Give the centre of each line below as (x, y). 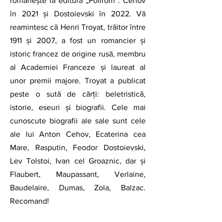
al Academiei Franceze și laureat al (78, 67)
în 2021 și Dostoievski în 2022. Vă (78, 14)
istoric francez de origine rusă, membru (78, 54)
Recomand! (29, 201)
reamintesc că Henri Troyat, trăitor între (78, 27)
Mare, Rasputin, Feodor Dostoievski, (78, 148)
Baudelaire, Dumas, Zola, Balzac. (78, 188)
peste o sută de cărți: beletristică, (78, 94)
